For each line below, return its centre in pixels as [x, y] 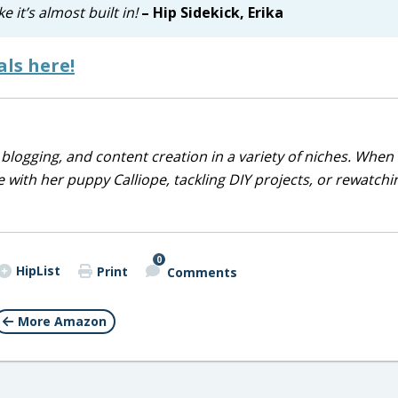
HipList [38, 271]
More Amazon [62, 321]
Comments [202, 272]
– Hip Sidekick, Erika [212, 12]
